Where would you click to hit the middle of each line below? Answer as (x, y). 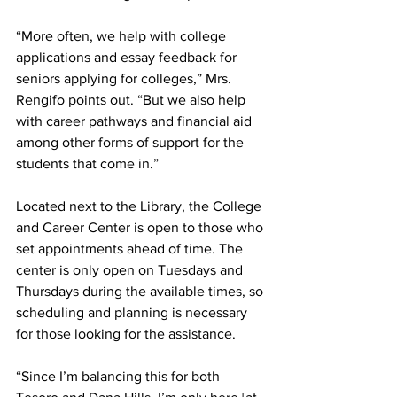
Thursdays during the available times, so (141, 292)
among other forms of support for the (132, 143)
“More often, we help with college (123, 36)
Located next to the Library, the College (140, 206)
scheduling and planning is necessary (133, 313)
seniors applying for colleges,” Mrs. (125, 79)
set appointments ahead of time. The (131, 249)
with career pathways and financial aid (136, 121)
